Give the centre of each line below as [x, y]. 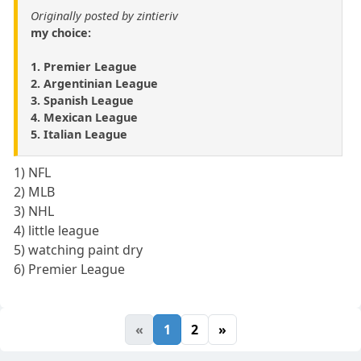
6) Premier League [70, 269]
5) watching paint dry [79, 249]
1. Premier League [84, 66]
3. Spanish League [82, 100]
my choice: [61, 32]
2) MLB [35, 191]
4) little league [57, 230]
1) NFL [33, 172]
